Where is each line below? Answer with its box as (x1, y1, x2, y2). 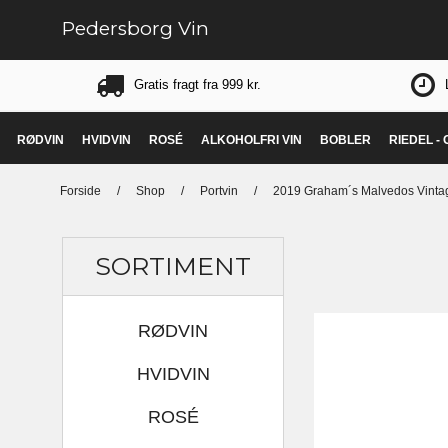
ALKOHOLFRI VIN (201, 133, 302, 148)
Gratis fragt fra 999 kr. (133, 77, 261, 92)
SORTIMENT (95, 250, 252, 281)
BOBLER (320, 133, 371, 148)
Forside (59, 183, 101, 198)
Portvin (199, 183, 238, 198)
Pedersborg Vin (62, 17, 209, 40)
